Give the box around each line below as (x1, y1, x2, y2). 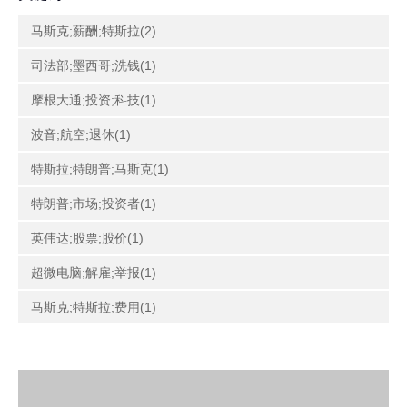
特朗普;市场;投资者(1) (31, 196, 156, 211)
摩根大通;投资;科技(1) (31, 93, 156, 107)
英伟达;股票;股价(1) (31, 231, 144, 245)
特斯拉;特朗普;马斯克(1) (31, 162, 169, 176)
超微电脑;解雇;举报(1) (31, 265, 156, 280)
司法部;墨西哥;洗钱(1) (31, 58, 156, 73)
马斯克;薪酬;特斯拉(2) (31, 24, 156, 38)
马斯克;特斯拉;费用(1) (31, 300, 156, 314)
